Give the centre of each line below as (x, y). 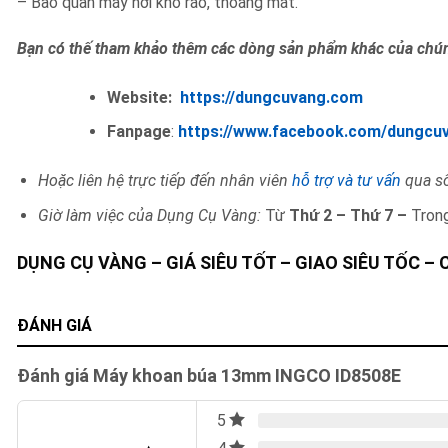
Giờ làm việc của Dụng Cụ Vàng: (149, 215)
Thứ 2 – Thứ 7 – (349, 215)
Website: (143, 97)
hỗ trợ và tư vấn (348, 181)
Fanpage (138, 132)
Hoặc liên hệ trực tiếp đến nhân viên (164, 181)
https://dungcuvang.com (271, 97)
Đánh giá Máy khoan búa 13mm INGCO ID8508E (209, 375)
